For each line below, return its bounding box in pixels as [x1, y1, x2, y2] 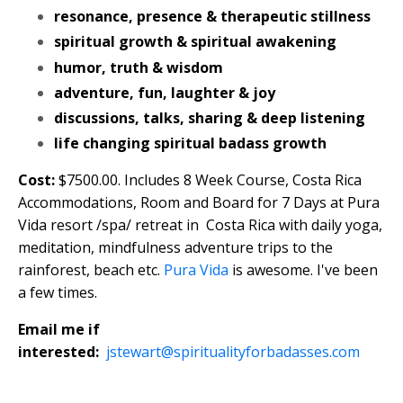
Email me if [18, 319, 100, 340]
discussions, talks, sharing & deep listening [54, 107, 365, 128]
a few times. [18, 282, 97, 303]
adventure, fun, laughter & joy [54, 82, 275, 103]
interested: [18, 342, 99, 363]
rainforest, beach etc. [18, 260, 164, 281]
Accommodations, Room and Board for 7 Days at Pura [18, 193, 380, 213]
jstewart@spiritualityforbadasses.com [106, 342, 360, 363]
